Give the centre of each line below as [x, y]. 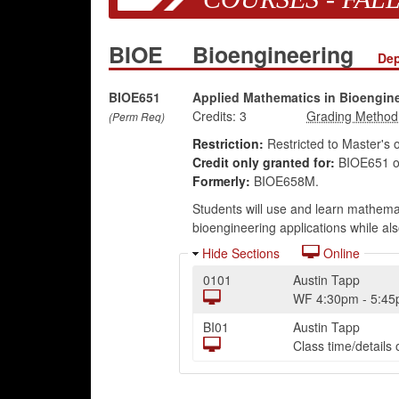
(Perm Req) [137, 116]
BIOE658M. [284, 181]
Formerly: [221, 181]
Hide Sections [240, 253]
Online [339, 253]
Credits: [214, 116]
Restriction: [228, 143]
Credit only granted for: [263, 162]
